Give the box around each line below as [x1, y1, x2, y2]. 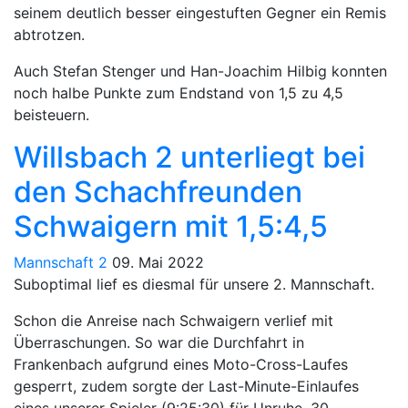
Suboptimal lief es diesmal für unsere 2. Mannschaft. [14, 274, 374, 293]
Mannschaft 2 [14, 252, 107, 271]
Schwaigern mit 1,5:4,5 [14, 208, 328, 244]
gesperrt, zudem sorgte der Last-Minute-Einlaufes [14, 376, 359, 395]
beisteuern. [14, 105, 89, 124]
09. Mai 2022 [112, 252, 204, 271]
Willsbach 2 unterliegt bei [14, 138, 365, 175]
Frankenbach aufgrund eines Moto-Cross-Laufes [14, 354, 348, 373]
